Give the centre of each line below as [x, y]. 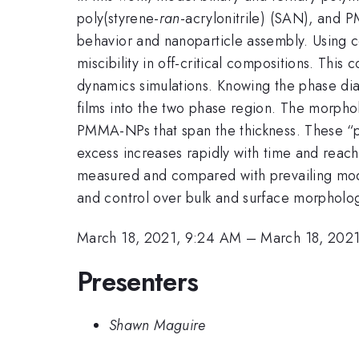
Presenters [138, 281]
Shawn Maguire [157, 326]
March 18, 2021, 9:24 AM [159, 238]
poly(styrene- [118, 18]
